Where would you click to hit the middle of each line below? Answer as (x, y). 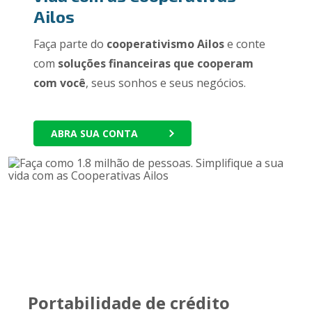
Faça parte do (70, 44)
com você (59, 83)
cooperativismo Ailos (165, 44)
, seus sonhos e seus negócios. (165, 83)
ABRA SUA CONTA (94, 133)
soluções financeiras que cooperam (155, 63)
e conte (244, 44)
